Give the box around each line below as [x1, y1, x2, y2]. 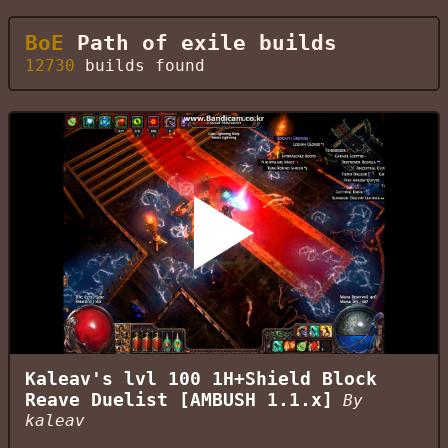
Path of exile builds [64, 31, 337, 55]
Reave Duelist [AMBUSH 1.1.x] [25, 389, 333, 410]
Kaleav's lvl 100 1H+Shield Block [25, 368, 377, 389]
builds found [75, 56, 205, 75]
